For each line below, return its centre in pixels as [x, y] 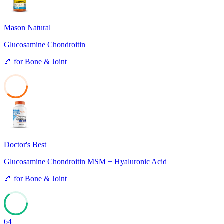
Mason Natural [27, 27]
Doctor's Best [25, 144]
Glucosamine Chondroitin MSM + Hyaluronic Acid [85, 161]
